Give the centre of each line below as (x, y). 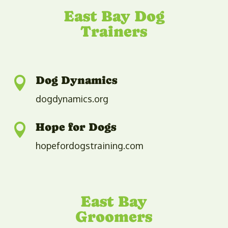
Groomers (114, 216)
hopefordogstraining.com (89, 145)
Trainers (114, 31)
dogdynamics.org (72, 98)
